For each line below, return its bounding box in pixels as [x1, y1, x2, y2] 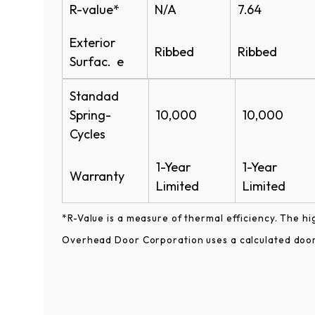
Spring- [70, 107, 111, 124]
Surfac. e [70, 53, 124, 70]
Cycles [70, 126, 105, 143]
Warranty [70, 168, 124, 185]
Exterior [70, 34, 115, 51]
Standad [70, 88, 119, 105]
